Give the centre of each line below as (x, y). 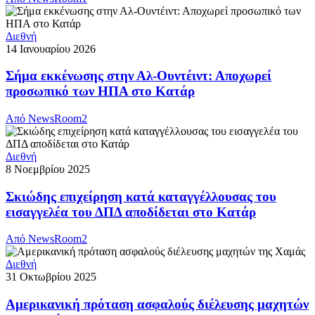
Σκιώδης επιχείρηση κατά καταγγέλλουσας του (141, 196)
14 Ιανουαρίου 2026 (51, 49)
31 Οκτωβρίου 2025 (51, 277)
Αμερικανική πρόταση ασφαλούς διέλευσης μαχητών (157, 304)
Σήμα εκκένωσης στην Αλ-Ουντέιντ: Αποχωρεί (139, 76)
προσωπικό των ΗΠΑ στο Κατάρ (100, 91)
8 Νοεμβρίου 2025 (48, 169)
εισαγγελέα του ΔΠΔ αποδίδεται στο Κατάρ (131, 212)
